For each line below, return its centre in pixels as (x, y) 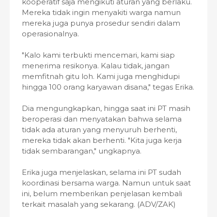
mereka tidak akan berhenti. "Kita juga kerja (102, 140)
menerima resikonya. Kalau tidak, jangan (96, 66)
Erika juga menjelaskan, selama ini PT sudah (101, 172)
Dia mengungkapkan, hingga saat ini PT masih (106, 108)
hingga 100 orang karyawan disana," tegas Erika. (108, 87)
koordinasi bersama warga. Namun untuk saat (106, 183)
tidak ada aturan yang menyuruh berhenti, (99, 130)
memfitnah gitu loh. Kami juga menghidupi (101, 76)
